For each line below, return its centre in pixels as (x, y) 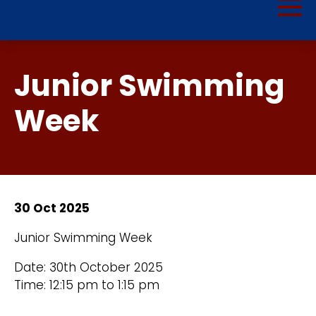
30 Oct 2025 (52, 208)
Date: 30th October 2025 (89, 267)
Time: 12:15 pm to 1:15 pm (87, 285)
